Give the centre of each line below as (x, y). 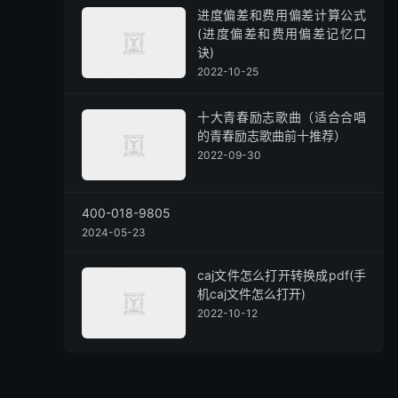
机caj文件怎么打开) (251, 294)
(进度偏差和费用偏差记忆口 (282, 33)
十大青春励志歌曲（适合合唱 (282, 117)
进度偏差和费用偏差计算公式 (282, 15)
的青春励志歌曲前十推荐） (272, 135)
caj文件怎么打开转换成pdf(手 (282, 275)
